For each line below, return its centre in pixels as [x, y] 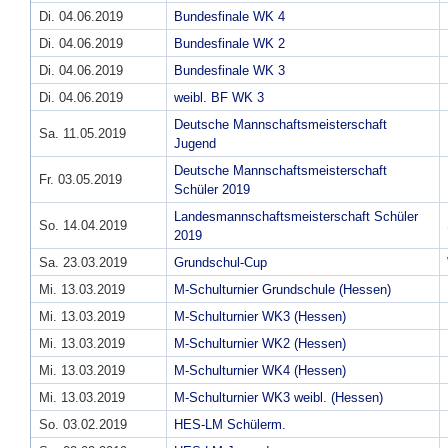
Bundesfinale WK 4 [229, 17]
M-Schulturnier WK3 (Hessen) [260, 317]
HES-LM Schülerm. [230, 425]
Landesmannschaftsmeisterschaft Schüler [296, 217]
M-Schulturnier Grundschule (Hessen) [282, 290]
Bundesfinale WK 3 [229, 71]
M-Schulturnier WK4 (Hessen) [260, 371]
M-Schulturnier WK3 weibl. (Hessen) [278, 398]
